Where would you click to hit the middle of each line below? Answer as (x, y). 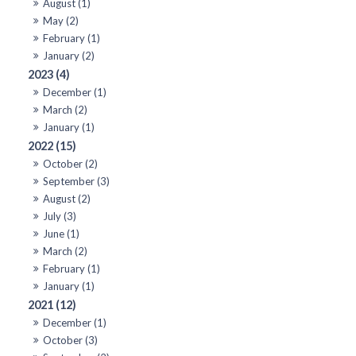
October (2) (71, 163)
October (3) (71, 340)
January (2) (69, 55)
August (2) (67, 198)
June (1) (62, 233)
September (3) (77, 181)
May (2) (61, 20)
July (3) (60, 216)
